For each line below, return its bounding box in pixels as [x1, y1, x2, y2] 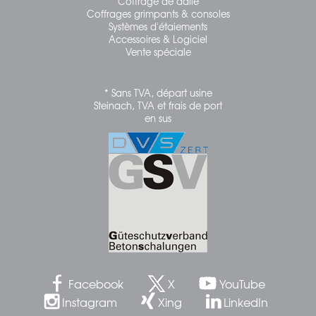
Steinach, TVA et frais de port [94, 99, 222, 113]
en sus [145, 111, 171, 126]
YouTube [219, 274, 265, 292]
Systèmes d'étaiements [109, 20, 207, 34]
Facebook [68, 274, 123, 292]
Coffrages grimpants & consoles [86, 7, 230, 21]
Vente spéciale [125, 45, 191, 59]
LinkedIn [224, 293, 268, 310]
